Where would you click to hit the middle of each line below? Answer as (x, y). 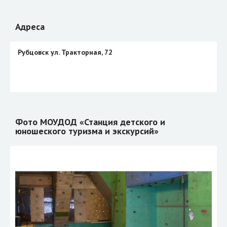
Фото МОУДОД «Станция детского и (90, 122)
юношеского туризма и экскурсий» (87, 131)
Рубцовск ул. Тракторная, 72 (65, 52)
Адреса (30, 26)
